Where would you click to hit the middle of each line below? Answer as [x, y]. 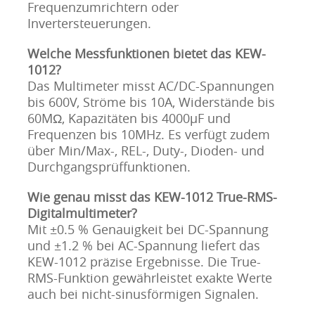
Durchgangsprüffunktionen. [109, 167]
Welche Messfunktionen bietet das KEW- [146, 54]
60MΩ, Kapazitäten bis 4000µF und [129, 118]
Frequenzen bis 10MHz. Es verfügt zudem [148, 135]
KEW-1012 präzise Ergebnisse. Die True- [144, 262]
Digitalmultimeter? [82, 213]
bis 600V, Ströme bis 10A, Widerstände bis [151, 102]
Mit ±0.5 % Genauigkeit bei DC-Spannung [148, 230]
